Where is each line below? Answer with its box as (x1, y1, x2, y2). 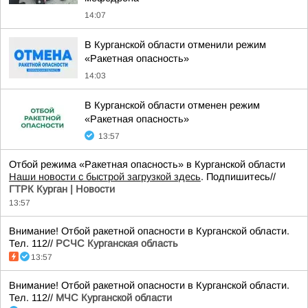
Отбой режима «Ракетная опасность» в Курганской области (9, 159, 285, 170)
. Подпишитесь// (201, 171, 276, 182)
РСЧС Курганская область (56, 238, 178, 249)
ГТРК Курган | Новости (9, 184, 115, 195)
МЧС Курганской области (56, 292, 172, 303)
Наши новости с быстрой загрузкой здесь (9, 171, 201, 182)
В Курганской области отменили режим (85, 39, 266, 50)
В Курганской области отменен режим (85, 100, 260, 111)
